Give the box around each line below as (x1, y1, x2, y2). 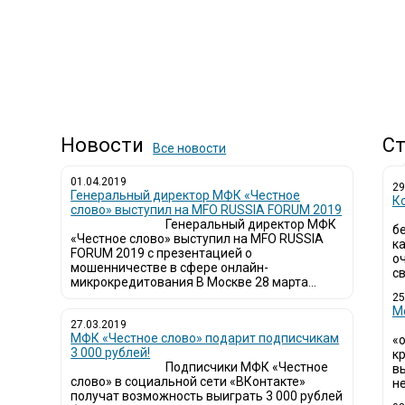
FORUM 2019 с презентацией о (71, 246, 253, 260)
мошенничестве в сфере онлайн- (71, 260, 269, 275)
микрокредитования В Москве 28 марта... (71, 275, 317, 289)
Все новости (153, 141, 227, 155)
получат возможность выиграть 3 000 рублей (71, 389, 344, 403)
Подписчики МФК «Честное (165, 360, 329, 374)
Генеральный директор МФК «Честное (71, 188, 301, 202)
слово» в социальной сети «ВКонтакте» (71, 374, 306, 389)
